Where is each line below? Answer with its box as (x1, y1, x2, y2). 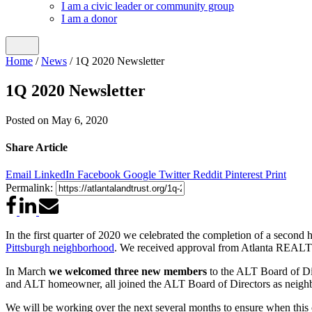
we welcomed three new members (49, 265, 207, 278)
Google (123, 169, 159, 181)
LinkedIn (34, 169, 77, 181)
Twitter (159, 169, 193, 181)
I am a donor (61, 13, 117, 24)
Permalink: (6, 182, 53, 194)
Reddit (193, 169, 225, 181)
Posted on (6, 114, 52, 126)
